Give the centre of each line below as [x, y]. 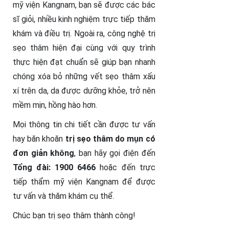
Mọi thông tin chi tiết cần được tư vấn [84, 125]
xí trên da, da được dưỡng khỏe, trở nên [84, 91]
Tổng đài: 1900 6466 [56, 168]
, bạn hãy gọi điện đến [115, 153]
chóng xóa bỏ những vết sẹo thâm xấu [84, 77]
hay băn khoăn [39, 139]
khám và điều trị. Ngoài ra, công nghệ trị [84, 34]
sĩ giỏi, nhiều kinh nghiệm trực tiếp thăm [84, 19]
